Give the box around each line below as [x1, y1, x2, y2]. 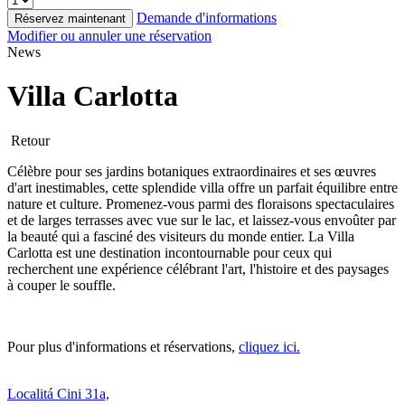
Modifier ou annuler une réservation [7, 28, 212, 43]
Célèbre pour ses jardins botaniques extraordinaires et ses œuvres [7, 163, 376, 179]
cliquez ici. [239, 338, 300, 354]
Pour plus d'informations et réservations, [7, 338, 239, 354]
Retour [7, 132, 50, 148]
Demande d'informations [137, 10, 277, 25]
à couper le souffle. [7, 277, 116, 293]
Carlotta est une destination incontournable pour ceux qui [7, 244, 332, 260]
